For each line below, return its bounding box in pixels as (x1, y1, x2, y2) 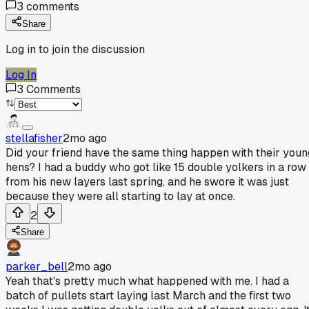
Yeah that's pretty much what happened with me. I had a (6, 273, 289, 288)
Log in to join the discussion (6, 41, 145, 57)
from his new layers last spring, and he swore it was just (6, 174, 289, 189)
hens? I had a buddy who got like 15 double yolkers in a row (6, 159, 306, 175)
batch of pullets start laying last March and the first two (6, 288, 291, 303)
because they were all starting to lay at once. (6, 188, 235, 203)
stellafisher (6, 130, 63, 146)
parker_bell (6, 259, 68, 274)
